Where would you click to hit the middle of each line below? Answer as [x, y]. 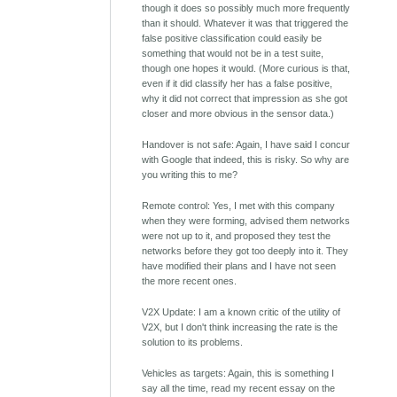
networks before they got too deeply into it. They [245, 250]
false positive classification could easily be [232, 38]
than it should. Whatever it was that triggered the [245, 23]
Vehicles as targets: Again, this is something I [238, 373]
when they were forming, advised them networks [246, 220]
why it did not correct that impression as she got [245, 98]
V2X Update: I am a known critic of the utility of [241, 311]
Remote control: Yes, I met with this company [239, 205]
